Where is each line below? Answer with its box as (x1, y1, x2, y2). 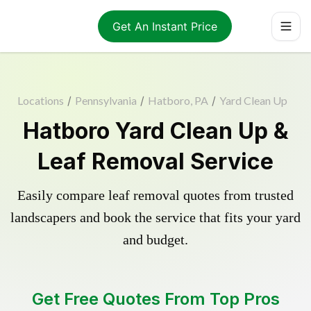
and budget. (123, 232, 188, 247)
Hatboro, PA (147, 94, 208, 107)
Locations (17, 94, 64, 107)
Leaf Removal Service (37, 148, 274, 175)
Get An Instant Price (112, 19, 217, 33)
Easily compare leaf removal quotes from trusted (17, 187, 294, 203)
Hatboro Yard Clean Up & (22, 117, 289, 144)
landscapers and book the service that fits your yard (10, 210, 301, 225)
